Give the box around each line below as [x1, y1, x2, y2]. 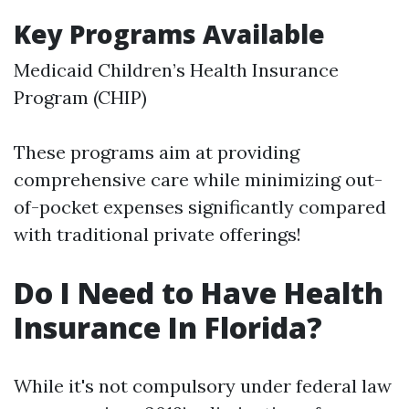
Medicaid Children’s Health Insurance [14, 58, 339, 81]
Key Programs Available [14, 16, 325, 51]
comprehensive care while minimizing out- [14, 168, 383, 191]
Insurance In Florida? [14, 308, 322, 347]
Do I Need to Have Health [14, 273, 383, 312]
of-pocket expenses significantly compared [14, 195, 386, 218]
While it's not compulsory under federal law [14, 374, 392, 397]
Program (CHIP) [14, 86, 147, 109]
